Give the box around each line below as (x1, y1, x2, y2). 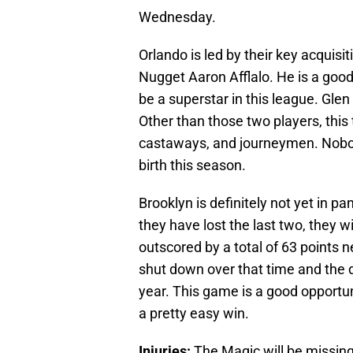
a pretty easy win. (139, 305, 249, 322)
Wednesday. (139, 9, 216, 26)
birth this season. (139, 157, 246, 174)
